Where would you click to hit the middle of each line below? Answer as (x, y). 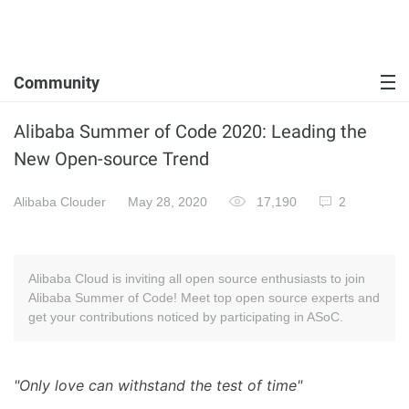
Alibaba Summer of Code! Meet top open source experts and (204, 298)
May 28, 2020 (168, 202)
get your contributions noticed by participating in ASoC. (186, 317)
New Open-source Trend (111, 159)
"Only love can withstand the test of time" (158, 385)
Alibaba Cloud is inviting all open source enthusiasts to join (197, 278)
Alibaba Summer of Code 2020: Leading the (190, 131)
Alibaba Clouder (60, 202)
